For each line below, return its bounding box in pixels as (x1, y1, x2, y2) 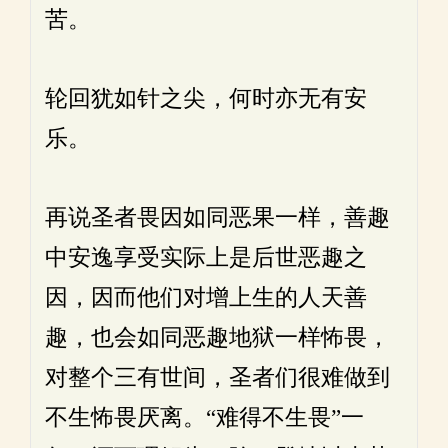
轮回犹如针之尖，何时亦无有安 (45, 85, 367, 112)
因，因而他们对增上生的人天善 (45, 284, 367, 311)
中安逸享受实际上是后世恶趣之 (45, 244, 367, 271)
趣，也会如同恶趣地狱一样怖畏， (45, 324, 390, 351)
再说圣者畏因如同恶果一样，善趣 (45, 204, 390, 231)
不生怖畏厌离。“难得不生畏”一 (45, 404, 364, 431)
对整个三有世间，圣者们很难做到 (45, 364, 390, 391)
